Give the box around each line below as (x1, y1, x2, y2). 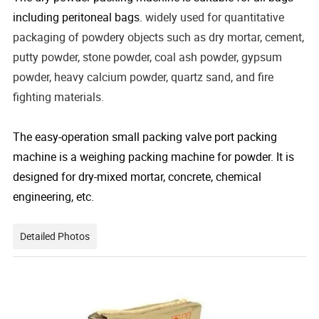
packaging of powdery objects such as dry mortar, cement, (13, 28, 305, 45)
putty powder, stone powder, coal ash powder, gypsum (13, 48, 283, 65)
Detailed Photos (20, 229, 90, 243)
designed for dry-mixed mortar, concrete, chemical (13, 168, 262, 184)
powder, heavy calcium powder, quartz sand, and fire (13, 68, 274, 85)
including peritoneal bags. (13, 9, 146, 25)
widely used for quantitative (145, 9, 285, 25)
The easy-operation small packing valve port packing (13, 128, 278, 145)
